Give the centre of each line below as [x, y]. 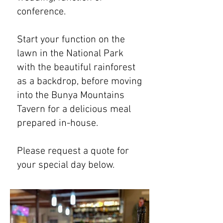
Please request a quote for [73, 151]
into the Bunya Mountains [71, 96]
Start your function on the [71, 40]
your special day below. [67, 165]
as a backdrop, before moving [79, 82]
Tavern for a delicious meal [74, 110]
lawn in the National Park [70, 54]
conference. [41, 12]
